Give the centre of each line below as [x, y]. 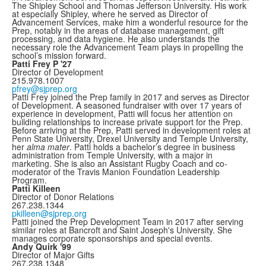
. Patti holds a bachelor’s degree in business [152, 147]
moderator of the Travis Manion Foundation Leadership [116, 172]
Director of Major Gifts [53, 255]
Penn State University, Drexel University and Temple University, [130, 138]
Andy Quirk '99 [42, 246]
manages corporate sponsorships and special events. [112, 238]
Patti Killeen [36, 188]
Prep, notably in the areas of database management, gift [118, 30]
